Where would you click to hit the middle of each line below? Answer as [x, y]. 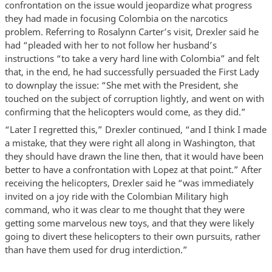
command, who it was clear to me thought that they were [124, 210]
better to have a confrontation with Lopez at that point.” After [133, 170]
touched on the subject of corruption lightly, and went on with [134, 98]
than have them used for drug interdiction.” [96, 250]
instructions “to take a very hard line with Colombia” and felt [132, 58]
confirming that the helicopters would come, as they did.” [125, 111]
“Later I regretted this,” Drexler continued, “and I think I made [135, 130]
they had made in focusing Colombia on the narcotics [116, 18]
